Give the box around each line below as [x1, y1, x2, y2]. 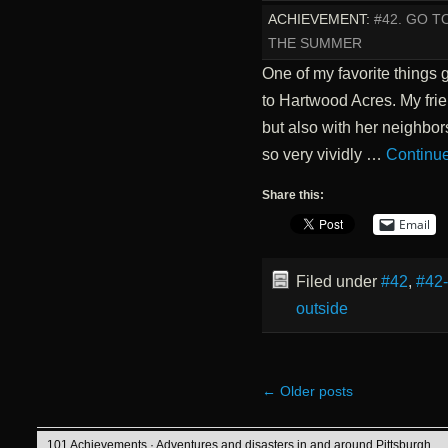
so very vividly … [261, 145, 386, 163]
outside [295, 299, 348, 317]
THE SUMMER [267, 35, 362, 51]
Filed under [295, 272, 381, 290]
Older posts [275, 383, 353, 400]
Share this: [261, 187, 324, 202]
